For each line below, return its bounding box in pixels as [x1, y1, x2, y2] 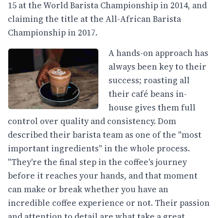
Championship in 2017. [8, 27, 97, 39]
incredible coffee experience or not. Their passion [8, 197, 210, 209]
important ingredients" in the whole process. [8, 142, 190, 154]
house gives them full [109, 101, 196, 113]
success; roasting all [109, 74, 190, 86]
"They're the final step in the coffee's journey [8, 156, 187, 168]
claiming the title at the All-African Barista [8, 13, 181, 25]
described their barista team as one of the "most [8, 128, 201, 141]
